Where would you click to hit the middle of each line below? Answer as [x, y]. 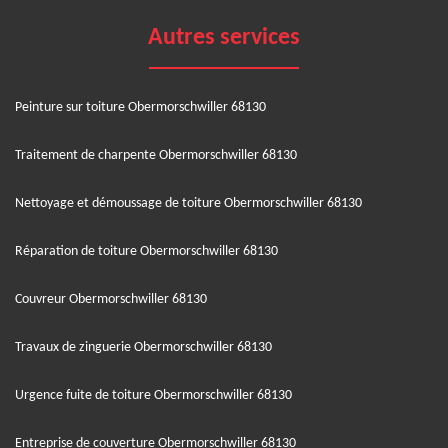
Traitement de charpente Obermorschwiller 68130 [156, 155]
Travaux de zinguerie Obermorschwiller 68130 [143, 347]
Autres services [224, 37]
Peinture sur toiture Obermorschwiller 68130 [140, 107]
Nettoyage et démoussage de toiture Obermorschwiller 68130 [188, 203]
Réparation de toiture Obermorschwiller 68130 [146, 251]
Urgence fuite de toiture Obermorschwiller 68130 [153, 395]
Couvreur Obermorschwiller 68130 [111, 299]
